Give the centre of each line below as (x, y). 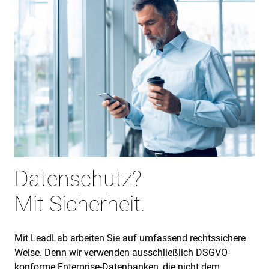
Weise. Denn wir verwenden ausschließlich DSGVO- (122, 253)
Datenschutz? (78, 179)
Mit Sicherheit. (80, 204)
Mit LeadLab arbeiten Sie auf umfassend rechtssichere (130, 238)
